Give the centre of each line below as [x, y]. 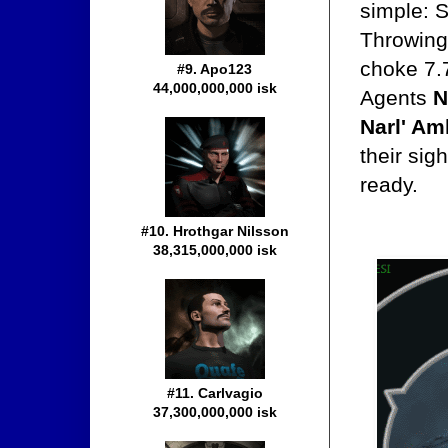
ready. [389, 185]
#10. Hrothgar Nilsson [215, 231]
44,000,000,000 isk [215, 88]
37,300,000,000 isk [215, 412]
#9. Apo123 [215, 69]
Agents [396, 98]
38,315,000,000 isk [215, 250]
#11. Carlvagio [215, 393]
